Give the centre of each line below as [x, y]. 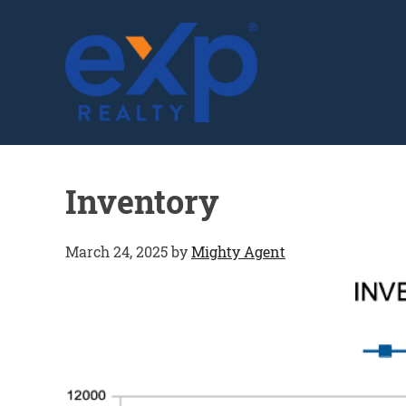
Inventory [142, 201]
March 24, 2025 [116, 251]
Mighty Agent [238, 251]
